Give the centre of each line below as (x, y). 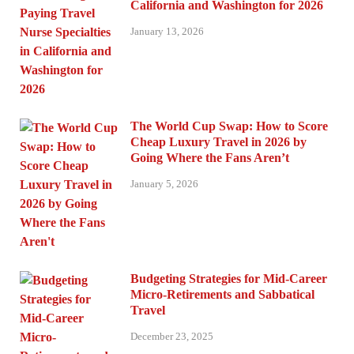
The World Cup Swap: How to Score (229, 126)
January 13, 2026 (167, 31)
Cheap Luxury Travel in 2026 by (218, 141)
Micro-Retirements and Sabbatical (222, 294)
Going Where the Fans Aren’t (210, 157)
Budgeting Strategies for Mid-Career (229, 278)
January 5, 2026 (164, 183)
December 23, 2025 (172, 336)
